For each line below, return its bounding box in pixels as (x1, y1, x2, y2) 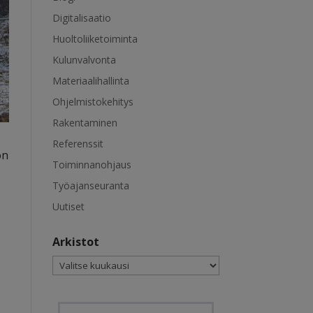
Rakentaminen (52, 116, 117, 129)
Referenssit (52, 137, 103, 150)
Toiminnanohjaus (52, 158, 131, 171)
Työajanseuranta (52, 179, 129, 192)
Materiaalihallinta (52, 74, 129, 87)
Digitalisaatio (52, 11, 111, 24)
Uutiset (52, 200, 85, 213)
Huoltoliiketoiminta (52, 32, 138, 45)
